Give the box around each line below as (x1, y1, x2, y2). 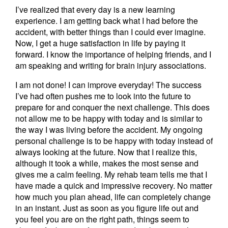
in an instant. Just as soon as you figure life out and (15, 202, 198, 214)
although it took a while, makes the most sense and (15, 157, 198, 169)
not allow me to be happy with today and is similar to (15, 112, 203, 124)
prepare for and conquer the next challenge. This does (15, 101, 210, 113)
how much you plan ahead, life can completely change (15, 191, 211, 203)
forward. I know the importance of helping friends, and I (15, 48, 211, 60)
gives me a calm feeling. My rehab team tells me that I (15, 168, 207, 180)
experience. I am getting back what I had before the (15, 15, 198, 26)
